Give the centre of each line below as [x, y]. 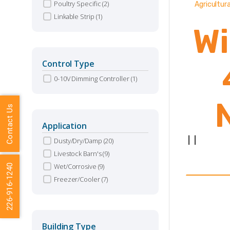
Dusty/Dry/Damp [79, 141]
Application [64, 126]
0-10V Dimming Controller [92, 79]
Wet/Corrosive [76, 166]
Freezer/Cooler [78, 179]
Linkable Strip [75, 16]
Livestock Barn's [79, 154]
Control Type [68, 64]
